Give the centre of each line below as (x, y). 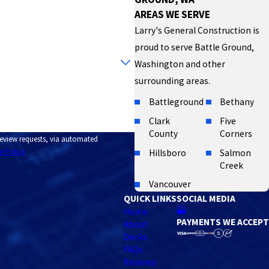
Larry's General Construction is (197, 31)
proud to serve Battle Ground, (195, 47)
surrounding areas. (173, 81)
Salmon (236, 153)
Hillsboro (167, 153)
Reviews (140, 262)
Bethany (237, 101)
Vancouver (170, 184)
